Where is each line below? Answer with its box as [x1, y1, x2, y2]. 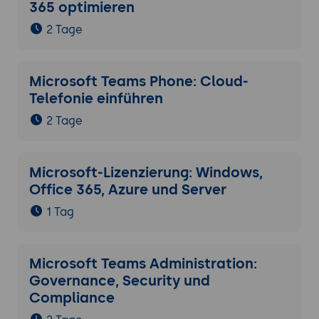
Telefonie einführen [28, 90, 163, 108]
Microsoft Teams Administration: [28, 255, 257, 273]
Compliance [28, 289, 115, 307]
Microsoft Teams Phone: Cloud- [28, 73, 249, 90]
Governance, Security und [28, 272, 210, 290]
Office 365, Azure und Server [28, 181, 226, 199]
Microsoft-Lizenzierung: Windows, [28, 164, 263, 182]
